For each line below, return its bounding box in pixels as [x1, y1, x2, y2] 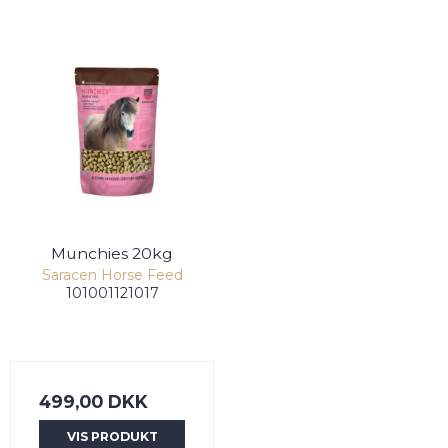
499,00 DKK [39, 391, 148, 413]
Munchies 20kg [51, 243, 173, 263]
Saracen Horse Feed [41, 266, 183, 285]
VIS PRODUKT [66, 428, 158, 444]
